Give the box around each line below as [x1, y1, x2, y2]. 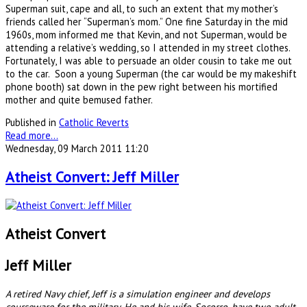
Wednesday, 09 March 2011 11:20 [5, 142, 149, 156]
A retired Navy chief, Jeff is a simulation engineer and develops [5, 287, 270, 301]
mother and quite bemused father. [5, 93, 153, 107]
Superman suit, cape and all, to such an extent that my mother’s [5, 2, 278, 16]
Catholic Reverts [59, 116, 129, 130]
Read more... [5, 129, 58, 143]
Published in [5, 116, 56, 130]
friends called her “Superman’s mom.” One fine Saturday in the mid [5, 15, 288, 29]
